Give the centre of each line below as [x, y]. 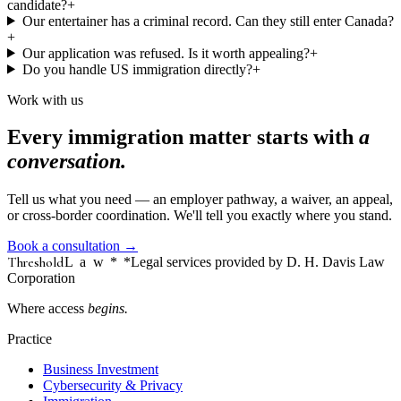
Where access [47, 309]
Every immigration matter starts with [183, 137]
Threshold [36, 263]
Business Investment [101, 370]
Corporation [41, 278]
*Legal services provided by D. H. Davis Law [254, 262]
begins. [108, 309]
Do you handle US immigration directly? [137, 69]
